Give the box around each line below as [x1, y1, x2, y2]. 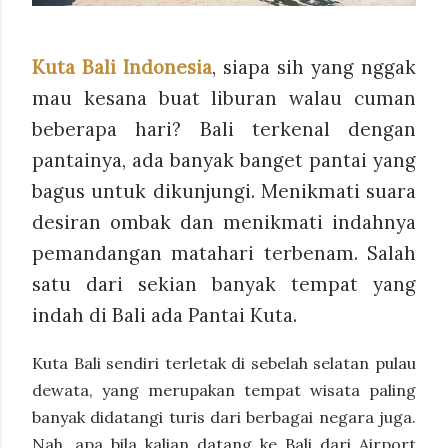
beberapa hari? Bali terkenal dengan [32, 117, 416, 142]
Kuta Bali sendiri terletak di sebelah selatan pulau [32, 352, 416, 373]
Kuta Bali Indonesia [32, 55, 212, 80]
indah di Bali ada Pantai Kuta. [32, 303, 297, 328]
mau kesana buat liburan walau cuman [32, 86, 416, 111]
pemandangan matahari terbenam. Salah [32, 241, 416, 266]
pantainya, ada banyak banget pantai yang [32, 148, 416, 173]
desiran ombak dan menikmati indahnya [32, 210, 416, 235]
